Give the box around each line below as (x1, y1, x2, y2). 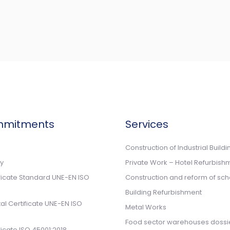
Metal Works (125, 202, 166, 212)
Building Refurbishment (125, 187, 202, 197)
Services (125, 117, 168, 131)
